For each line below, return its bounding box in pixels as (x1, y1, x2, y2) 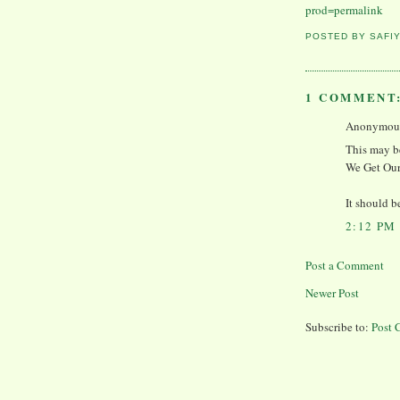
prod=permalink (305, 2, 383, 19)
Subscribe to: (305, 318, 371, 335)
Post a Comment (305, 256, 384, 273)
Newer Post (305, 284, 359, 301)
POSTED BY (305, 31, 371, 42)
